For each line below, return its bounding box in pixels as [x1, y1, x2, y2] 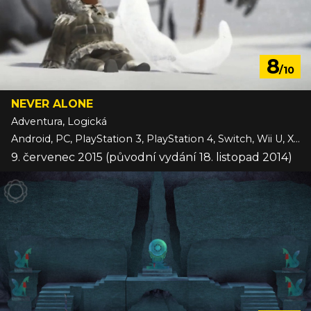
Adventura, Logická [11, 115, 107, 128]
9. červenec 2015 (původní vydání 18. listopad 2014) [11, 151, 292, 165]
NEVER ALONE [11, 97, 93, 111]
